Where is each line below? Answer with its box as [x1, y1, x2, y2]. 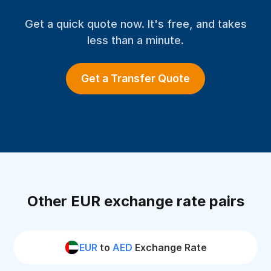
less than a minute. [87, 33, 184, 47]
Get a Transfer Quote [81, 72, 190, 85]
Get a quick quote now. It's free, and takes [24, 17, 247, 30]
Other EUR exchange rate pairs [27, 192, 244, 210]
